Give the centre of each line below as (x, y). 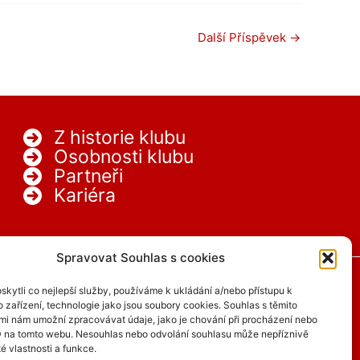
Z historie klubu (120, 138)
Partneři (89, 176)
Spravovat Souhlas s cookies (140, 258)
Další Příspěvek (243, 38)
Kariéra (85, 196)
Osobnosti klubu (124, 157)
